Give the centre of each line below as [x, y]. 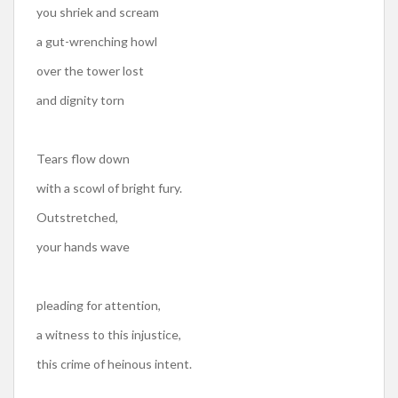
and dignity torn [80, 100]
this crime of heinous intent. [114, 364]
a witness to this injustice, [109, 334]
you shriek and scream [98, 12]
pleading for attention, [99, 305]
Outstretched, [77, 217]
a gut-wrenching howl [97, 41]
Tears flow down [83, 159]
